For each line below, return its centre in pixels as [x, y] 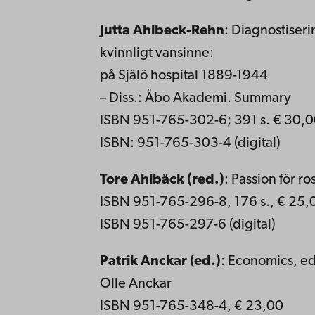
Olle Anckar [135, 284]
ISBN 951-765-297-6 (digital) [187, 225]
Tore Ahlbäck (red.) [162, 180]
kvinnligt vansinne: [156, 53]
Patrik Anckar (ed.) [160, 261]
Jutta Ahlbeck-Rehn [162, 31]
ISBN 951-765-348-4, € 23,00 [191, 306]
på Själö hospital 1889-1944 [184, 76]
